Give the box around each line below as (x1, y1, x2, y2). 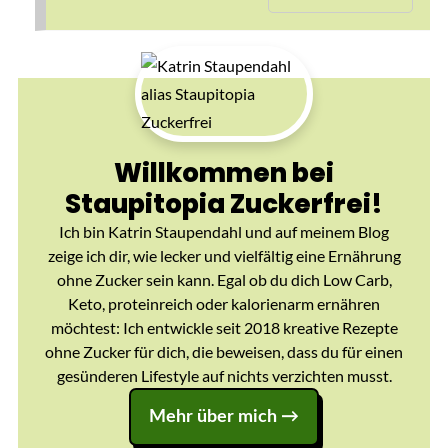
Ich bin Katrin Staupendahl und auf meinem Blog (59, 222, 389, 242)
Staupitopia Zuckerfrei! (65, 186, 383, 223)
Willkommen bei (114, 155, 334, 192)
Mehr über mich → (149, 408, 299, 427)
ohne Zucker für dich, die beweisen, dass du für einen (45, 342, 403, 362)
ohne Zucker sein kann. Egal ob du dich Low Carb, (56, 270, 392, 290)
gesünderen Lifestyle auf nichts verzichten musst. (56, 366, 392, 386)
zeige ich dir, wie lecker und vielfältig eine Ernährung (47, 246, 401, 266)
